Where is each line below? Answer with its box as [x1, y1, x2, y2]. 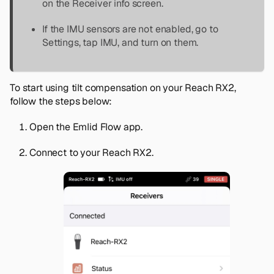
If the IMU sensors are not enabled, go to [42, 23, 218, 36]
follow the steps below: [10, 95, 113, 108]
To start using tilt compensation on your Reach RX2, [10, 81, 236, 95]
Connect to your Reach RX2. [29, 146, 154, 160]
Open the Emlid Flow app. [29, 120, 143, 134]
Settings [42, 36, 79, 50]
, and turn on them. [117, 36, 199, 50]
